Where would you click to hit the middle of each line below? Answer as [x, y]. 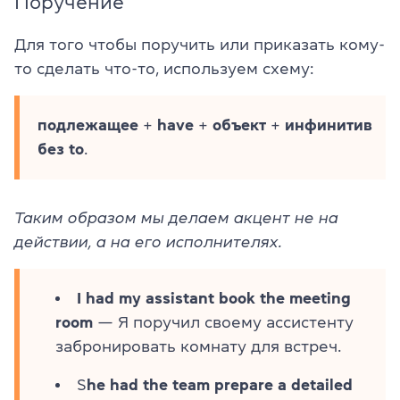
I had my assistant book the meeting [214, 298]
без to [61, 149]
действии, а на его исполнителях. [148, 242]
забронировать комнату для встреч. [198, 346]
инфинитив [329, 125]
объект [239, 125]
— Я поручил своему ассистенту [223, 322]
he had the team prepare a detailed [220, 384]
